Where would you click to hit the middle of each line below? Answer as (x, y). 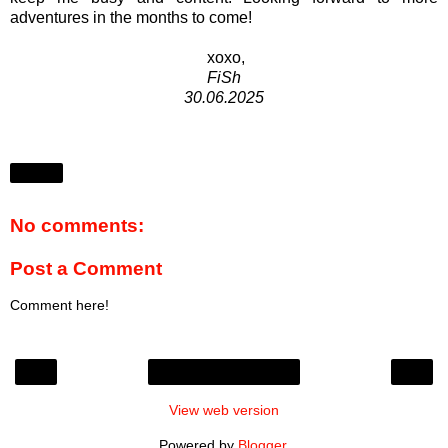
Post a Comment (86, 269)
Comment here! (59, 304)
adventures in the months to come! (131, 18)
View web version (224, 410)
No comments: (77, 225)
